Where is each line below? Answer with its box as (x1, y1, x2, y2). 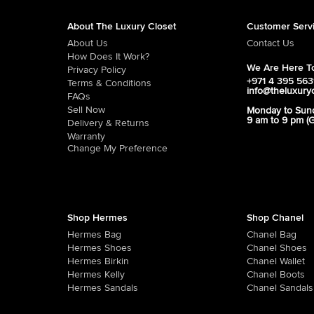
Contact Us (247, 39, 295, 48)
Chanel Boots (247, 270, 306, 280)
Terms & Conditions (67, 78, 151, 88)
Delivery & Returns (67, 118, 149, 128)
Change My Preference (67, 144, 168, 153)
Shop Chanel (247, 213, 304, 223)
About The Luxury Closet (67, 22, 176, 32)
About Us (67, 39, 108, 48)
